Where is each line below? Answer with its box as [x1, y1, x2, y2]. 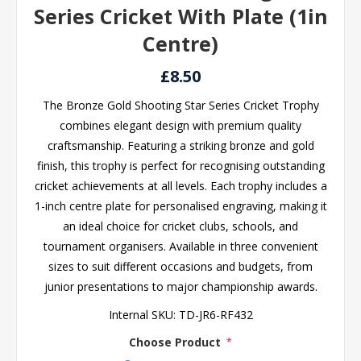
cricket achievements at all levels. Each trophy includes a [34, 178, 327, 193]
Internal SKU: [108, 307, 176, 322]
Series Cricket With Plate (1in [33, 2, 328, 30]
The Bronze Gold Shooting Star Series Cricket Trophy [42, 98, 319, 113]
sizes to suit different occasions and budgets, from [48, 259, 313, 274]
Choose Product [129, 334, 224, 350]
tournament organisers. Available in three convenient [43, 239, 318, 254]
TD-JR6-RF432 [178, 307, 253, 322]
